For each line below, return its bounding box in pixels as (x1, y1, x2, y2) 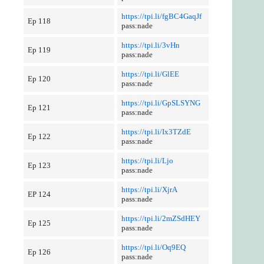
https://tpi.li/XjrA (121, 185, 177, 194)
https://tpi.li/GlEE (121, 70, 179, 78)
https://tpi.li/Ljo (121, 156, 173, 165)
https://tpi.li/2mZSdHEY (121, 214, 200, 223)
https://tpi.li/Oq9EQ (121, 243, 186, 252)
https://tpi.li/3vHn (121, 41, 180, 49)
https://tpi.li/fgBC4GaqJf (121, 12, 202, 21)
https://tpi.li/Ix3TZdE (121, 127, 191, 136)
